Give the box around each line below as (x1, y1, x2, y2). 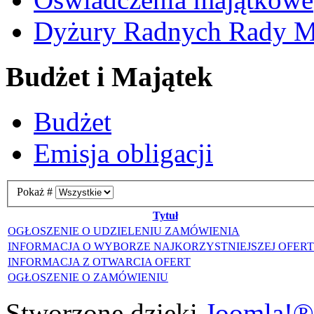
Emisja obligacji (34, 138, 213, 169)
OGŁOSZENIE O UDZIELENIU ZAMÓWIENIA (8, 224, 240, 237)
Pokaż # (17, 185, 55, 198)
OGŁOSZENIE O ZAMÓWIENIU (8, 271, 168, 283)
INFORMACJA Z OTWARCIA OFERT (8, 255, 191, 268)
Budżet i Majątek (6, 60, 212, 93)
